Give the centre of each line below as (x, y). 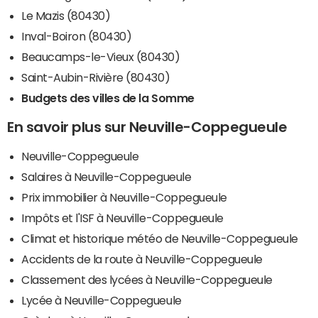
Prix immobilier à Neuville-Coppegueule (124, 197)
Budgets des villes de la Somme (108, 98)
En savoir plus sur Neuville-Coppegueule (147, 127)
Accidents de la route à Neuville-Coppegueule (142, 259)
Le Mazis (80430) (66, 15)
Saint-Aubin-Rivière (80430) (96, 77)
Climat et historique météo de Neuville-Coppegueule (160, 238)
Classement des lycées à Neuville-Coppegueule (147, 279)
